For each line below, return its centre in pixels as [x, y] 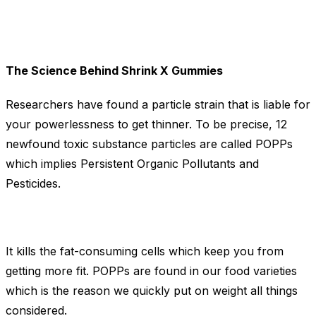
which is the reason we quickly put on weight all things [152, 291]
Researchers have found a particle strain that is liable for [158, 105]
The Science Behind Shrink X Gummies [114, 71]
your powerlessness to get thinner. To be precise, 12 [146, 124]
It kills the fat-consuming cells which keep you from [145, 251]
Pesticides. [33, 184]
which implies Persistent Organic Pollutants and [132, 164]
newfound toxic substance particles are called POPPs [149, 144]
